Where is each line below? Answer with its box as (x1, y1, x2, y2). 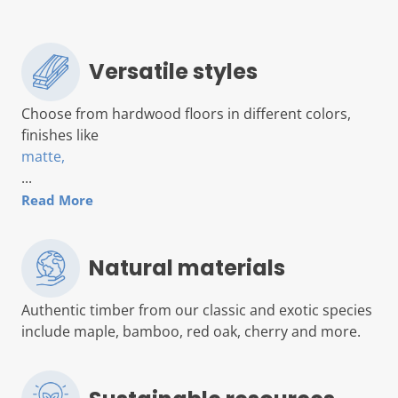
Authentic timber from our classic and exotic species (21, 300, 372, 321)
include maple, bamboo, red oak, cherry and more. (21, 322, 361, 342)
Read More (21, 191, 93, 210)
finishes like (21, 125, 99, 146)
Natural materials (89, 253, 285, 283)
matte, (21, 147, 65, 167)
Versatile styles (89, 57, 258, 87)
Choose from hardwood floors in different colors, (21, 104, 351, 124)
